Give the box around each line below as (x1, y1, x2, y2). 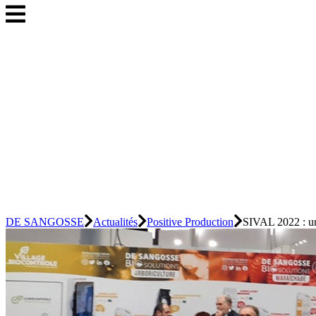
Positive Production (147, 216, 233, 228)
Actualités (93, 216, 138, 228)
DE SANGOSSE (6, 216, 84, 228)
